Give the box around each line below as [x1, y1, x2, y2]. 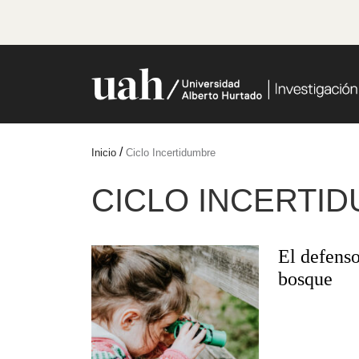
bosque [277, 268, 333, 289]
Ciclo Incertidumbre [126, 146, 216, 159]
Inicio [91, 146, 116, 159]
